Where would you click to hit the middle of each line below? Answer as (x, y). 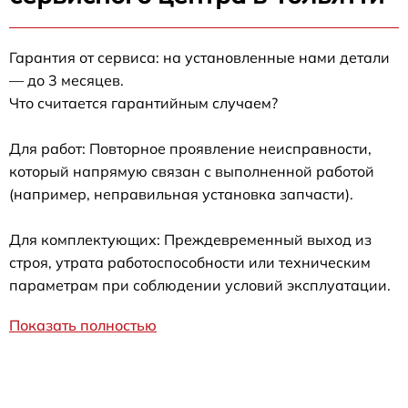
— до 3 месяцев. (66, 81)
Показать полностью (83, 326)
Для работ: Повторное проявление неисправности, (190, 149)
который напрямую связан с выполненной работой (192, 172)
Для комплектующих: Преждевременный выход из (190, 240)
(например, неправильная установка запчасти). (181, 194)
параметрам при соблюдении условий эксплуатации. (200, 286)
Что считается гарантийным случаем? (143, 103)
